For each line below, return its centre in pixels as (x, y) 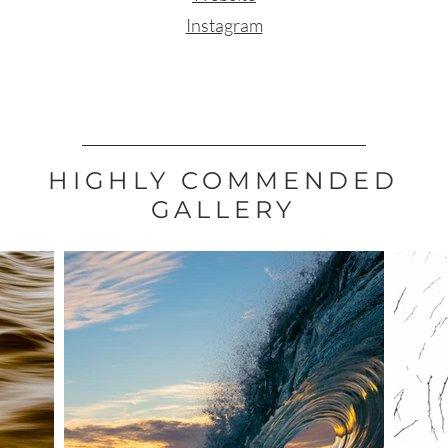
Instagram (224, 25)
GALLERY (223, 209)
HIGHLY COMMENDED (223, 180)
